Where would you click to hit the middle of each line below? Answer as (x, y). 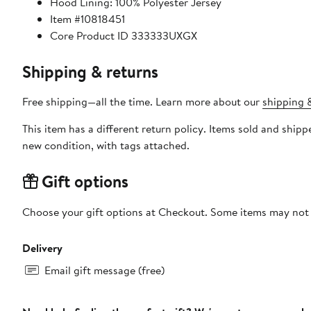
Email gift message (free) (104, 270)
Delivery (42, 247)
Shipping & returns (90, 71)
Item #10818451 (87, 18)
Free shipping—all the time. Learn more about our (142, 101)
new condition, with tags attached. (106, 145)
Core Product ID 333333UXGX (124, 35)
